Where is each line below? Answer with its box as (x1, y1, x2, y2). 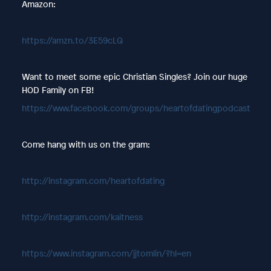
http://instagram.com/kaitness (21, 211, 143, 223)
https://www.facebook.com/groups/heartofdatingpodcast (21, 102, 250, 114)
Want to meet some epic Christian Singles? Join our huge (21, 70, 247, 82)
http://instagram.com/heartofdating (21, 174, 165, 186)
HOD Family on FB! (21, 83, 94, 96)
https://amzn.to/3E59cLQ (21, 34, 123, 46)
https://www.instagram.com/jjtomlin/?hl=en (21, 247, 191, 259)
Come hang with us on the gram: (21, 138, 150, 150)
